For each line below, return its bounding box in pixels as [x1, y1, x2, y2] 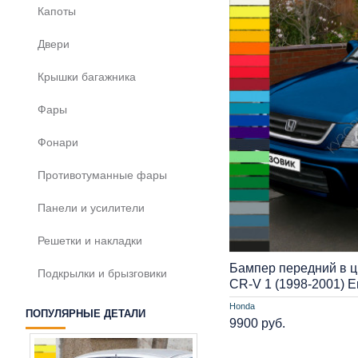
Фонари [38, 136, 78, 149]
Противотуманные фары [38, 169, 167, 181]
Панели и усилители [38, 201, 145, 214]
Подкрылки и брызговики [38, 267, 167, 280]
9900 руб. [229, 316, 285, 330]
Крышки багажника [38, 70, 136, 83]
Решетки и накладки [38, 234, 142, 247]
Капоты [38, 5, 76, 18]
